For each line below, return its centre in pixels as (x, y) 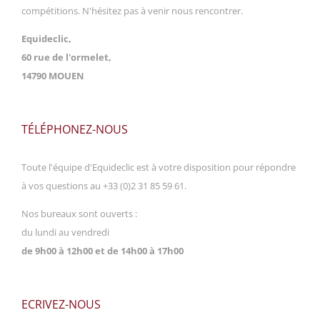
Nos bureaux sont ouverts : (79, 214)
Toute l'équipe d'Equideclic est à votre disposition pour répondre (159, 167)
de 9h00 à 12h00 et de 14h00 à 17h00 (102, 251)
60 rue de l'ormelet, (66, 57)
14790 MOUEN (53, 76)
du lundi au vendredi (65, 232)
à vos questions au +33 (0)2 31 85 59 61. (104, 186)
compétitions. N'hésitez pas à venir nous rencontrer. (132, 11)
